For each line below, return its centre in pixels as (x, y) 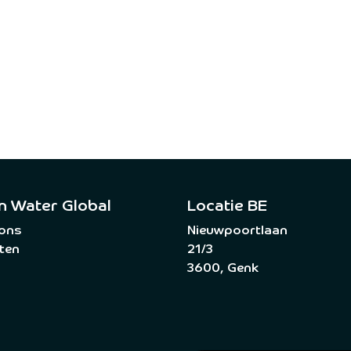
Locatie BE (229, 206)
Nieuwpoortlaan (237, 232)
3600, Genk (223, 269)
